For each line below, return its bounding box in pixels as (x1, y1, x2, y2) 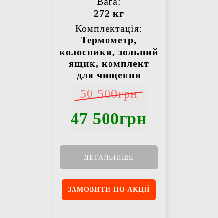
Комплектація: (75, 23, 143, 34)
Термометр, (81, 35, 137, 46)
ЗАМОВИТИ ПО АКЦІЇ (68, 186, 150, 194)
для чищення (76, 70, 141, 81)
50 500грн (80, 87, 138, 101)
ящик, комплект (68, 58, 149, 69)
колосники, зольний (59, 46, 159, 57)
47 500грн (71, 109, 147, 128)
